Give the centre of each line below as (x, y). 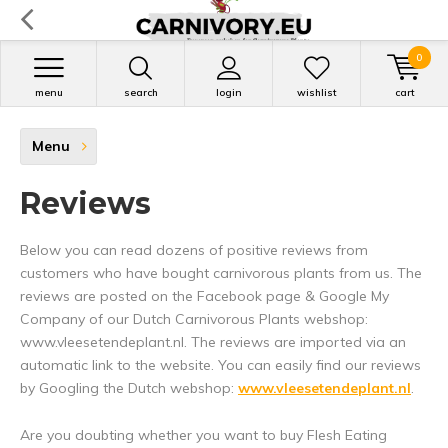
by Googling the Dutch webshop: (129, 388)
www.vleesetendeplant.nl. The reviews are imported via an (213, 342)
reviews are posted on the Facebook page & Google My (204, 296)
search (140, 92)
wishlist (316, 92)
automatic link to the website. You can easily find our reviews (220, 365)
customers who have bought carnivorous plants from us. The (221, 273)
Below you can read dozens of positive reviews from (194, 250)
